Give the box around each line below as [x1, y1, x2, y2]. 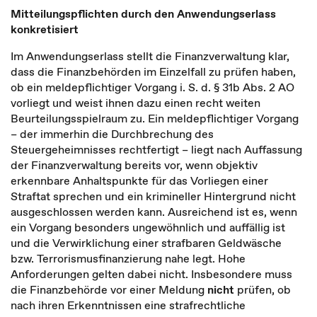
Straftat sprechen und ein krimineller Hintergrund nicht [11, 188, 296, 204]
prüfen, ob [234, 282, 291, 297]
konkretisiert [11, 21, 79, 37]
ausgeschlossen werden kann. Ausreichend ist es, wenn [11, 204, 297, 219]
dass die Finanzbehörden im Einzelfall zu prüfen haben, [11, 64, 296, 79]
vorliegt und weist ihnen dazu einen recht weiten [11, 95, 260, 110]
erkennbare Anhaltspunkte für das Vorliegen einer [11, 173, 268, 188]
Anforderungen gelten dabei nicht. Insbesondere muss [11, 266, 292, 282]
